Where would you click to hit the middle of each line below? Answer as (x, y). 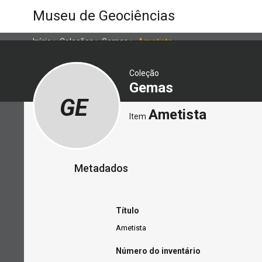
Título (127, 210)
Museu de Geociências (104, 15)
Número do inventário (158, 251)
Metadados (101, 168)
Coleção (144, 73)
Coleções (77, 41)
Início (42, 41)
